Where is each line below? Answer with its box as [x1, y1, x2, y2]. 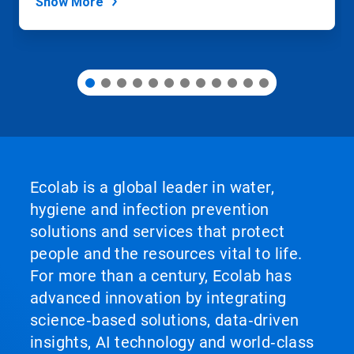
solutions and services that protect [30, 222, 284, 241]
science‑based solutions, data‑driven [30, 311, 299, 330]
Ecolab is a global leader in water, [30, 178, 274, 197]
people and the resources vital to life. [30, 244, 303, 263]
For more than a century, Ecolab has [30, 266, 292, 285]
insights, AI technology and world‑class [30, 333, 314, 352]
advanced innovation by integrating [30, 288, 287, 307]
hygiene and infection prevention [30, 200, 269, 219]
